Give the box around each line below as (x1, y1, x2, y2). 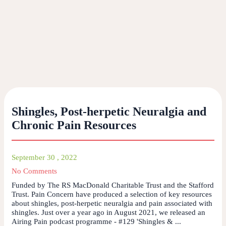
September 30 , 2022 (12, 153, 77, 161)
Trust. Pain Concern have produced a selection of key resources (12, 190, 212, 198)
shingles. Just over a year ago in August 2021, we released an (12, 208, 205, 216)
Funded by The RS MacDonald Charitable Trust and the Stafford (12, 181, 214, 189)
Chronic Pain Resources (12, 118, 136, 132)
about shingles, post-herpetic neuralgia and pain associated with (12, 199, 212, 207)
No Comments (12, 166, 57, 175)
